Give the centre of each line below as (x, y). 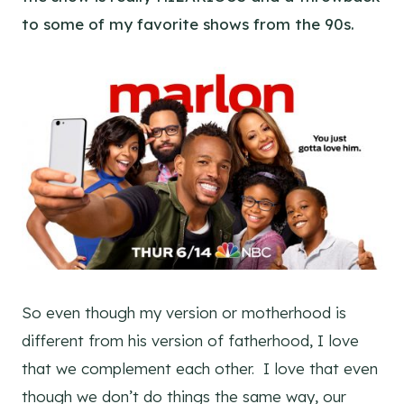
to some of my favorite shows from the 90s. (197, 23)
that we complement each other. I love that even (200, 368)
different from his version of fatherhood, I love (190, 340)
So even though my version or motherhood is (184, 312)
